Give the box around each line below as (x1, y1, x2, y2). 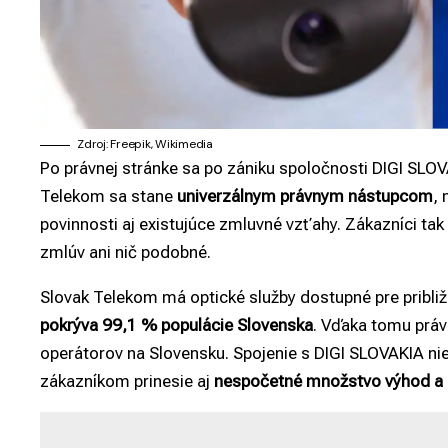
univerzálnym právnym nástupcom (177, 186, 433, 207)
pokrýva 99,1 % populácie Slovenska (40, 315, 313, 336)
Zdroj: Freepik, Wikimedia (77, 136, 213, 153)
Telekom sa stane (40, 186, 177, 207)
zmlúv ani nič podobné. (40, 242, 211, 263)
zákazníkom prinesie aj (40, 371, 214, 392)
